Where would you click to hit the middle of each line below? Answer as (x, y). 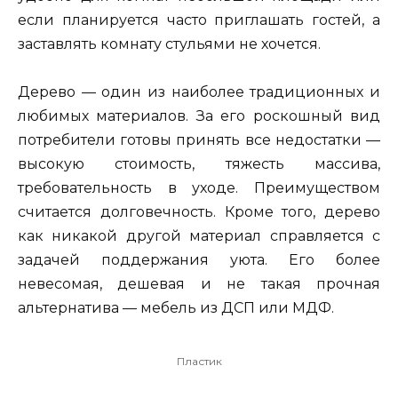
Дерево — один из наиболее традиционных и (199, 92)
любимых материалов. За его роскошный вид (199, 116)
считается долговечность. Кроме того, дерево (199, 212)
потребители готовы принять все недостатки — (199, 140)
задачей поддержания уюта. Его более (199, 260)
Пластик (199, 361)
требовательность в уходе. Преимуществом (199, 188)
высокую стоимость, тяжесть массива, (199, 164)
